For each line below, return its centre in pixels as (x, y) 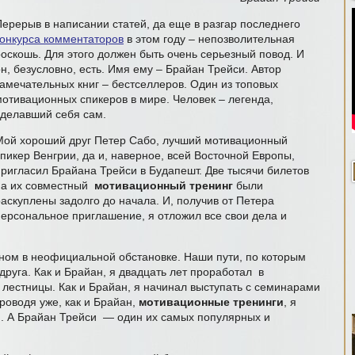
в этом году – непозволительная (209, 39)
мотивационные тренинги (211, 302)
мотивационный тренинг (164, 185)
